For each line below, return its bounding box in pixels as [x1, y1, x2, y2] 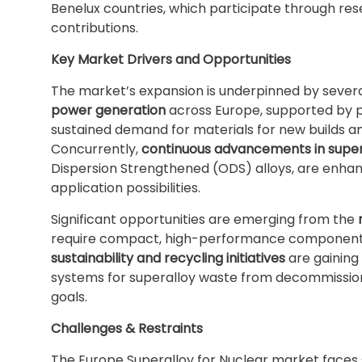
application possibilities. [51, 179, 200, 197]
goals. [51, 288, 87, 306]
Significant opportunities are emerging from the [51, 210, 358, 229]
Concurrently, [51, 140, 141, 158]
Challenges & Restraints [51, 319, 203, 338]
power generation [51, 101, 166, 120]
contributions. [51, 19, 138, 37]
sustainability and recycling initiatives [51, 249, 285, 267]
